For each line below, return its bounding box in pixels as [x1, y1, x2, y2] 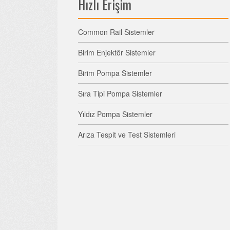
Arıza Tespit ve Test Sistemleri [78, 129, 176, 140]
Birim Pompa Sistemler [78, 68, 152, 78]
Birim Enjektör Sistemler [78, 47, 156, 57]
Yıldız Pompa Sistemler [78, 109, 152, 119]
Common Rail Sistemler [78, 27, 155, 37]
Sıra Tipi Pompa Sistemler [78, 88, 162, 99]
